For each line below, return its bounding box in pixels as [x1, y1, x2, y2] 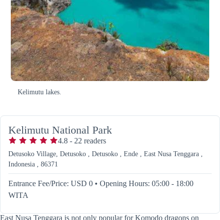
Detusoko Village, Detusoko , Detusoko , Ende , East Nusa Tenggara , [8, 150, 203, 158]
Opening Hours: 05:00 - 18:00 [100, 179, 193, 188]
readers [82, 136, 106, 145]
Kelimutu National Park [8, 123, 112, 136]
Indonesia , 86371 [8, 160, 58, 168]
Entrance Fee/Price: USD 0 [8, 179, 93, 188]
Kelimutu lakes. [18, 88, 62, 96]
